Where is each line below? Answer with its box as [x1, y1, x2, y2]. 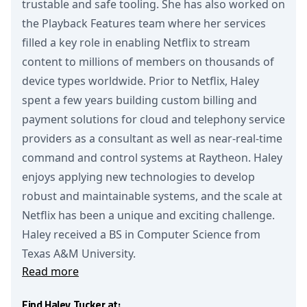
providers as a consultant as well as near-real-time [22, 131, 282, 146]
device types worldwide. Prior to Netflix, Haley [22, 73, 259, 88]
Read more [22, 264, 79, 279]
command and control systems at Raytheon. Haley [22, 150, 282, 165]
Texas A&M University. [22, 246, 136, 261]
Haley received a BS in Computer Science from [22, 227, 260, 242]
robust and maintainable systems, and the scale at [22, 188, 282, 204]
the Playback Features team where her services [22, 16, 266, 31]
